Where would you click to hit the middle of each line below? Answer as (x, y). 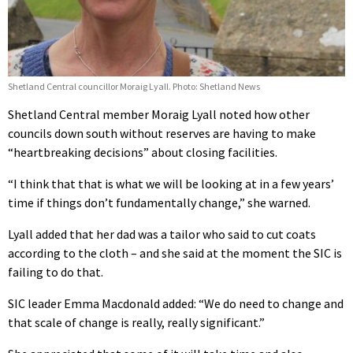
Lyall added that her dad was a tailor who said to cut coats (162, 234)
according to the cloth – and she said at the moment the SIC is (175, 253)
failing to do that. (56, 272)
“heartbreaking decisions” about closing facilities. (143, 152)
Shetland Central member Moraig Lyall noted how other (159, 115)
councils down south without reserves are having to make (162, 134)
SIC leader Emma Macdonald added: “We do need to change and (176, 304)
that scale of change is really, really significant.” (136, 323)
